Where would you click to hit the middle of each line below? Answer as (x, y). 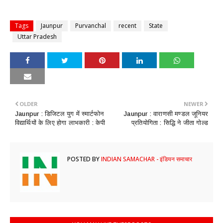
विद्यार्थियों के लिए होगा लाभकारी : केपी (60, 123)
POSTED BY (83, 159)
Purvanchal (91, 26)
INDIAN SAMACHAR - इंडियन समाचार (146, 159)
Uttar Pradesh (37, 37)
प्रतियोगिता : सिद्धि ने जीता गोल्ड (170, 123)
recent (127, 26)
